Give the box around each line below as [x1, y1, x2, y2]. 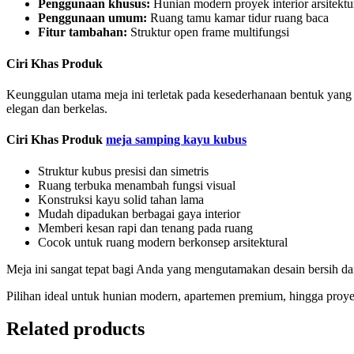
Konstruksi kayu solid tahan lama [38, 192, 204, 206]
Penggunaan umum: [38, 11, 147, 25]
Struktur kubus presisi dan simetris [38, 164, 209, 178]
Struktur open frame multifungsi [127, 25, 289, 40]
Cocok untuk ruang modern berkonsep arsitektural [38, 235, 288, 249]
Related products [6, 318, 145, 340]
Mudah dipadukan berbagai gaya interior [38, 206, 240, 220]
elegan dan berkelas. [6, 102, 107, 115]
